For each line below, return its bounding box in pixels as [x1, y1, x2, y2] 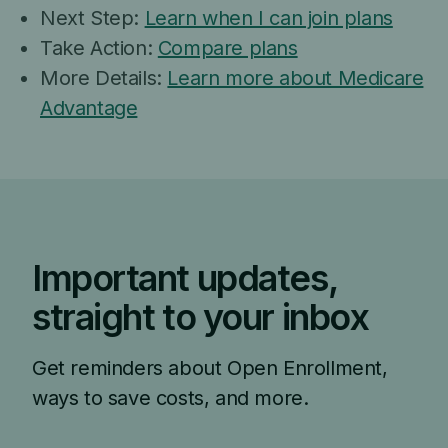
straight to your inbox [32, 295, 369, 339]
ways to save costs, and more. [32, 386, 309, 410]
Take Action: [40, 36, 158, 60]
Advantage [40, 96, 138, 120]
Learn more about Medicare [167, 66, 424, 90]
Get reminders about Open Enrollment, [32, 356, 388, 380]
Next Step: [40, 6, 145, 30]
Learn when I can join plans [144, 6, 393, 30]
